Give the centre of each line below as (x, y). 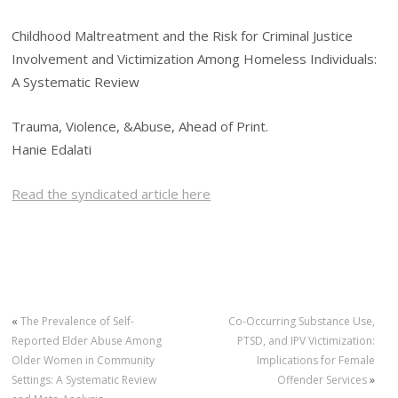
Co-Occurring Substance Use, (301, 322)
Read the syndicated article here (111, 194)
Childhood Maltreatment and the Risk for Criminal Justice (183, 35)
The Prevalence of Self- (78, 322)
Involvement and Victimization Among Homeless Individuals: (195, 58)
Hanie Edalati (52, 150)
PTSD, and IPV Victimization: (306, 341)
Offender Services (322, 380)
